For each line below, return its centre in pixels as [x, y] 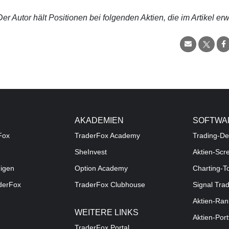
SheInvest [90, 152]
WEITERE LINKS [106, 213]
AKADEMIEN [99, 121]
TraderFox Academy [107, 136]
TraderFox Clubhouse [110, 185]
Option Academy [101, 169]
